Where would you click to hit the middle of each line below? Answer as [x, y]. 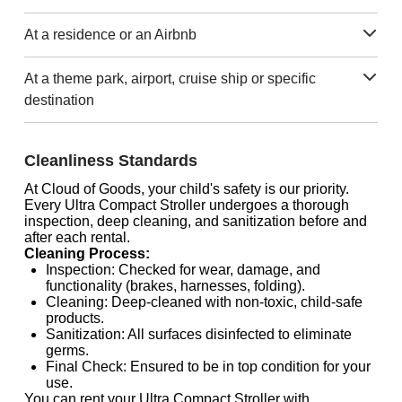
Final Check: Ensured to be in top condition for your [208, 367]
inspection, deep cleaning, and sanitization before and [195, 221]
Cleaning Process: [87, 253]
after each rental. [77, 237]
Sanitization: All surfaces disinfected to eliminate [198, 334]
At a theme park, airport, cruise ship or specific [170, 79]
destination [59, 100]
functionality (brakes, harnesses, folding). [175, 286]
